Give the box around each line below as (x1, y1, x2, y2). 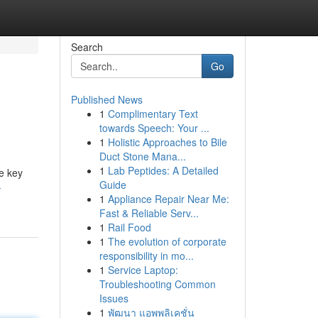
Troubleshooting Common (99, 277, 216, 291)
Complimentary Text (107, 106, 198, 121)
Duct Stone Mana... (99, 149, 186, 163)
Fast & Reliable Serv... (99, 206, 199, 220)
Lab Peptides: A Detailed (107, 163, 219, 177)
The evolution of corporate (107, 234, 226, 248)
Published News (70, 92, 143, 106)
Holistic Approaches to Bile (107, 135, 227, 149)
